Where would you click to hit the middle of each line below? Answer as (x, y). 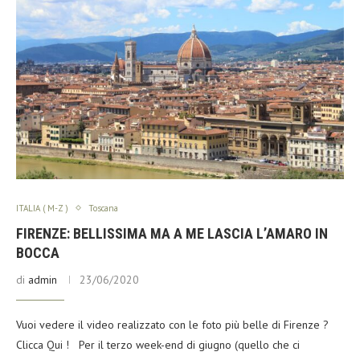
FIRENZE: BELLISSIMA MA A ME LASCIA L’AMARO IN (172, 233)
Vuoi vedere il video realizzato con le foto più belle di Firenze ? (172, 324)
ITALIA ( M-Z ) (42, 208)
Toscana (103, 208)
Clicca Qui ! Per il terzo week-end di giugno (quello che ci (158, 344)
